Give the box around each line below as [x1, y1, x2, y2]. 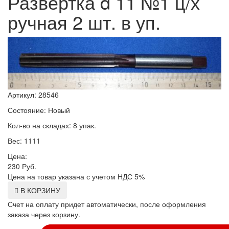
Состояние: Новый [8, 104, 70, 115]
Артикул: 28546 [8, 89, 59, 100]
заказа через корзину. [8, 209, 80, 219]
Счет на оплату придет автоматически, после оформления [8, 198, 206, 209]
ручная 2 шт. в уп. [8, 9, 161, 35]
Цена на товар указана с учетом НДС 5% [8, 171, 145, 181]
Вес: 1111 [8, 135, 40, 146]
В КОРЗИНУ [18, 185, 60, 195]
